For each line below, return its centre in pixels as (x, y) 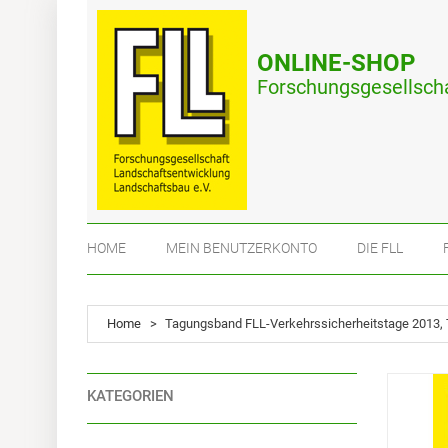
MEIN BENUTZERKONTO (241, 248)
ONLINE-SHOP (336, 63)
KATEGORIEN (130, 396)
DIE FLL (380, 248)
